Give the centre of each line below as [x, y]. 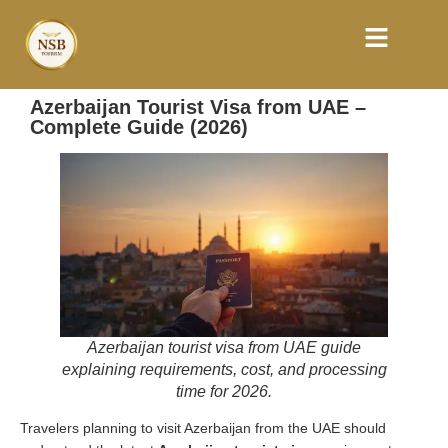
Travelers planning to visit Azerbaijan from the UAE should [203, 427]
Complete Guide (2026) [139, 126]
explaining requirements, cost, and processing [224, 369]
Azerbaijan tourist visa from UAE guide [224, 347]
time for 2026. [224, 391]
